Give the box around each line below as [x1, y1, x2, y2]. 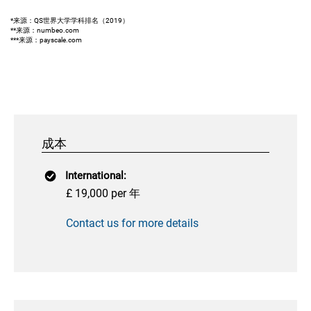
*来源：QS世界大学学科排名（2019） [10, 17, 129, 24]
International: [65, 169, 126, 182]
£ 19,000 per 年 [66, 187, 140, 201]
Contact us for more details [66, 217, 199, 230]
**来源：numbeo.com [10, 26, 79, 34]
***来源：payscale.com [10, 36, 82, 44]
